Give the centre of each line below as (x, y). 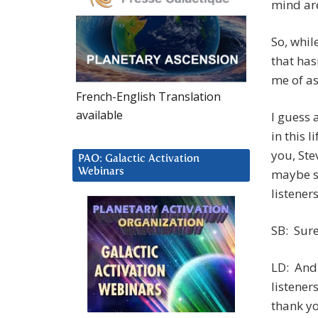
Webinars (101, 171)
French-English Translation (148, 96)
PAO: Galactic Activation (139, 158)
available (99, 115)
